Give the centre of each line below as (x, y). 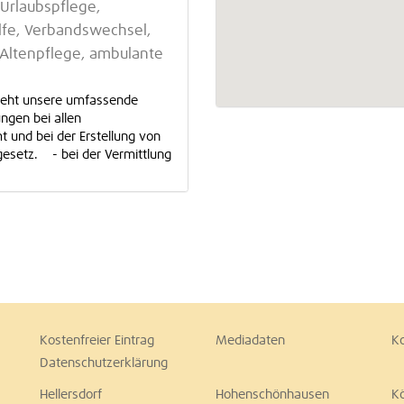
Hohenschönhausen (272, 395)
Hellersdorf (71, 395)
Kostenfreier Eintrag (97, 341)
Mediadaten (250, 341)
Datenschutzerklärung (104, 363)
